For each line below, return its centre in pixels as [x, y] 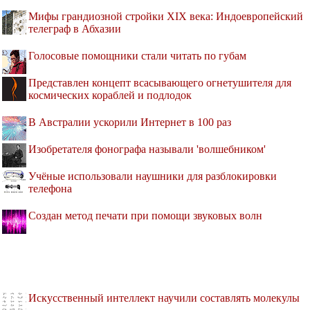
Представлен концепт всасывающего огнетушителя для [160, 83]
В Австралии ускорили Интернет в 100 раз [130, 122]
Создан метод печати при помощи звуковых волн [145, 216]
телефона [50, 189]
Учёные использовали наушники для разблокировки [153, 176]
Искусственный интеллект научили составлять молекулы [164, 298]
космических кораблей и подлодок [110, 95]
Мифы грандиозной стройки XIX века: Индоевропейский [166, 17]
